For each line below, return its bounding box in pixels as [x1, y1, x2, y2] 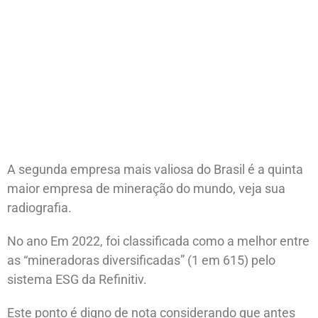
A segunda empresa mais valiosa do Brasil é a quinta [7, 161, 303, 177]
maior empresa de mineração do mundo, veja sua [7, 180, 285, 196]
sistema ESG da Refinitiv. [7, 271, 147, 287]
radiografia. [7, 199, 72, 215]
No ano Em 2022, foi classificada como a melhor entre [7, 233, 309, 248]
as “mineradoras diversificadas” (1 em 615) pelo [7, 252, 275, 268]
